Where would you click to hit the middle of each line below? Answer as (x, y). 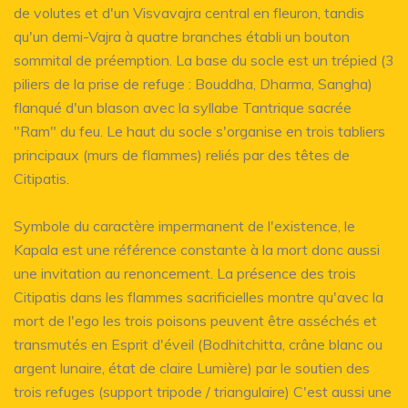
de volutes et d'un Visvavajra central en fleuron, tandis (189, 12)
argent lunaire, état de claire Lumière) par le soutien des (192, 367)
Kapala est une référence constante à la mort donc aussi (197, 249)
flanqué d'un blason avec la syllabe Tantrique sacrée (183, 107)
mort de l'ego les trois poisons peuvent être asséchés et (195, 320)
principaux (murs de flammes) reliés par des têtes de (182, 154)
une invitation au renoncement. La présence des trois (185, 273)
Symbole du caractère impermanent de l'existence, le (184, 225)
